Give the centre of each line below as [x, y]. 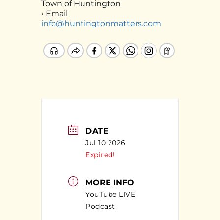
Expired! [100, 155]
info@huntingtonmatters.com [101, 24]
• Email [55, 14]
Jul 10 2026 [106, 143]
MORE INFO [110, 182]
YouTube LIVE [110, 194]
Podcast [100, 206]
